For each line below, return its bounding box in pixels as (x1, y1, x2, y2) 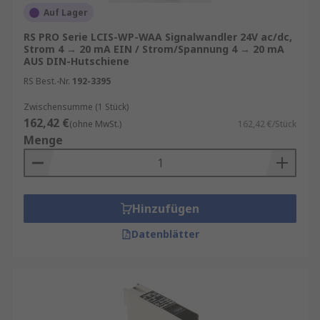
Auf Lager (44, 6, 88, 19)
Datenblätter (131, 227, 199, 241)
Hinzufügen (132, 201, 199, 216)
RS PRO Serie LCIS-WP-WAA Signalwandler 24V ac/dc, (24, 30, 292, 44)
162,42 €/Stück (238, 118, 296, 130)
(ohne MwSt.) (69, 118, 121, 130)
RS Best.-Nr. (24, 75, 70, 87)
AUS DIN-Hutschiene (24, 54, 129, 68)
